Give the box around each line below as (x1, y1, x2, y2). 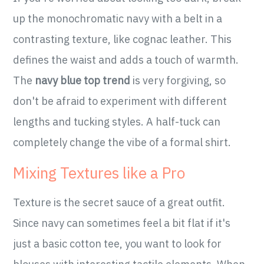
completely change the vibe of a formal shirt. (13, 136, 232, 150)
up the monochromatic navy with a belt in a (13, 12, 223, 26)
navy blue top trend (35, 74, 131, 88)
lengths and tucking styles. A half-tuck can (13, 115, 221, 129)
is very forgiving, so (130, 74, 226, 88)
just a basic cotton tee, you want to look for (13, 237, 222, 251)
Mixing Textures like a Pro (13, 163, 186, 183)
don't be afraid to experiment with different (13, 94, 227, 108)
